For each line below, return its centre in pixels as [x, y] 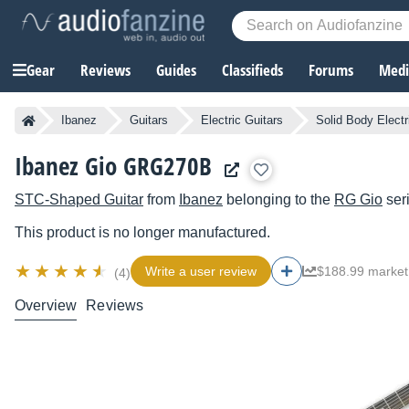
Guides [176, 70]
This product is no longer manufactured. [142, 233]
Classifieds [252, 70]
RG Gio [358, 200]
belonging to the [278, 200]
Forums [331, 70]
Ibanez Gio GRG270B [113, 166]
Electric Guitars [242, 121]
